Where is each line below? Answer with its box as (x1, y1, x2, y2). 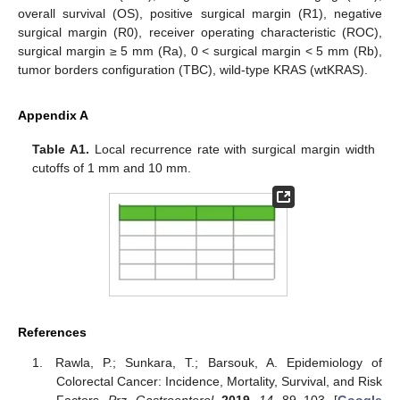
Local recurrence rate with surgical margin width (89, 142, 375, 157)
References (18, 324, 87, 339)
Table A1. (32, 142, 90, 157)
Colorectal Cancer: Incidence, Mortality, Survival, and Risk (55, 374, 382, 389)
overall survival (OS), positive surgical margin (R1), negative (18, 6, 382, 21)
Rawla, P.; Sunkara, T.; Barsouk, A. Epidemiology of (55, 355, 382, 371)
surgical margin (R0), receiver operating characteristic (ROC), (18, 25, 382, 40)
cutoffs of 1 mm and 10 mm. (32, 161, 192, 176)
